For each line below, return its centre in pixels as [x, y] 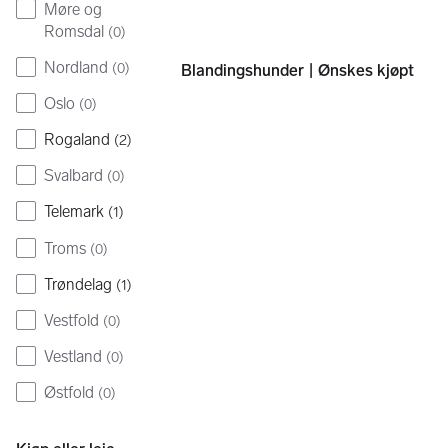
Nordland [76, 67]
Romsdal [74, 31]
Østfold [69, 393]
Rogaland [77, 140]
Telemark [74, 212]
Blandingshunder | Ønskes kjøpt [298, 71]
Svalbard [73, 176]
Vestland [73, 356]
